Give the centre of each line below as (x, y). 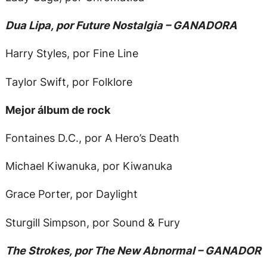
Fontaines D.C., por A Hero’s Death (92, 138)
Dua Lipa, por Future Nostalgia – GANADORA (121, 25)
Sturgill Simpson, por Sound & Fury (92, 222)
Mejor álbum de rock (58, 109)
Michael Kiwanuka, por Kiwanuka (89, 166)
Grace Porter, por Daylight (71, 194)
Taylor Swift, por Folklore (69, 81)
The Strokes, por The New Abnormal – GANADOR (133, 250)
